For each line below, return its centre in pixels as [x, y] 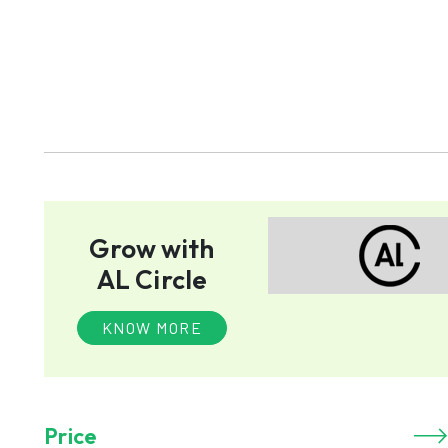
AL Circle [152, 280]
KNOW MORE [152, 328]
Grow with [152, 249]
